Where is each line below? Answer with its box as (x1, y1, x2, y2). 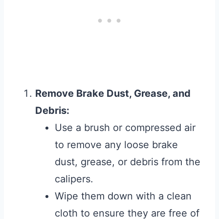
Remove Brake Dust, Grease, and (35, 88, 191, 100)
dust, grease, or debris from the (55, 156, 200, 168)
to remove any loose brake (55, 139, 178, 151)
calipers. (55, 173, 93, 185)
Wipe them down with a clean (55, 190, 192, 202)
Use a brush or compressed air (55, 122, 196, 134)
